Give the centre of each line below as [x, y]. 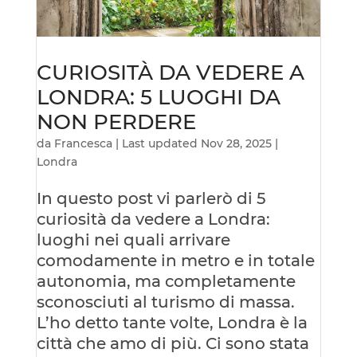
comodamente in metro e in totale [175, 260]
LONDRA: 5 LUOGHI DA [158, 97]
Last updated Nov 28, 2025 [196, 143]
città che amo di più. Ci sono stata [173, 343]
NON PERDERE [116, 122]
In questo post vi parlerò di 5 [151, 198]
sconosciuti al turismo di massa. [165, 302]
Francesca [83, 143]
